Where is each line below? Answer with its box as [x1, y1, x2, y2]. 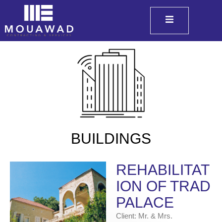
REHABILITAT [116, 162, 210, 178]
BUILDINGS [71, 130, 151, 147]
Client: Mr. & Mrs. [116, 212, 172, 221]
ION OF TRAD [116, 178, 211, 195]
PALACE [116, 194, 174, 211]
